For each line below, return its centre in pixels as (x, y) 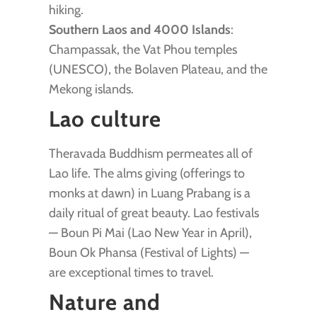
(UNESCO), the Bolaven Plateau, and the (158, 70)
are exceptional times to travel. (131, 272)
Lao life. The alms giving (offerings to (146, 173)
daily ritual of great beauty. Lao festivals (154, 213)
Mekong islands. (91, 90)
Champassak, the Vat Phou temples (143, 50)
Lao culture (105, 119)
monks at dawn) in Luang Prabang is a (149, 193)
